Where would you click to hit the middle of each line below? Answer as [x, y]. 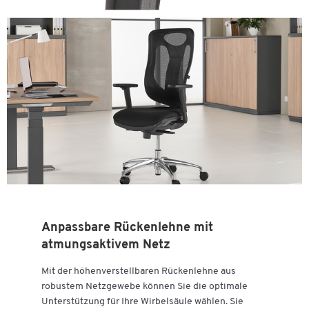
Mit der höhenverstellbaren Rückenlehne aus [139, 271]
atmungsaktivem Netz [106, 245]
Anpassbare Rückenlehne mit [127, 228]
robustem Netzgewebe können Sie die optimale [144, 286]
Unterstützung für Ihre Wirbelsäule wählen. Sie [142, 301]
